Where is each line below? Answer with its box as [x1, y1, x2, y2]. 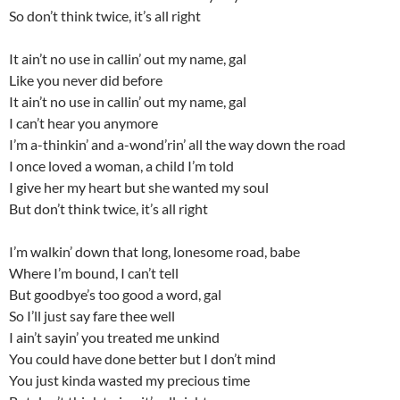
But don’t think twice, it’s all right [9, 200, 208, 218]
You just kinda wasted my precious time [9, 371, 250, 389]
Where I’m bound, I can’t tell [9, 264, 179, 282]
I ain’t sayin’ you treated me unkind [9, 329, 220, 346]
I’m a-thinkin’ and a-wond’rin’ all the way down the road [9, 136, 346, 154]
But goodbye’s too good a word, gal [9, 286, 221, 304]
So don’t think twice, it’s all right [9, 7, 201, 25]
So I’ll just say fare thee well [9, 307, 175, 325]
